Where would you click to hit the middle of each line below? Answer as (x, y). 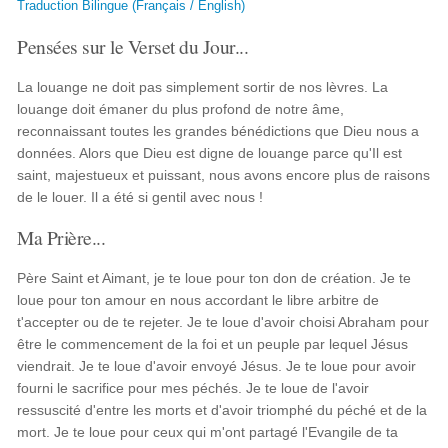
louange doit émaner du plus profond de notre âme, (181, 109)
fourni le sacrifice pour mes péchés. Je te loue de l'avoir (193, 388)
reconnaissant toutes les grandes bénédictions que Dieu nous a (218, 131)
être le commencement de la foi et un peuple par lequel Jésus (213, 344)
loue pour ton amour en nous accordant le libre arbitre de (198, 300)
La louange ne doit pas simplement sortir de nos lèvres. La (203, 87)
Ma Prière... (61, 237)
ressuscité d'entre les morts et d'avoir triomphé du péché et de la (222, 410)
